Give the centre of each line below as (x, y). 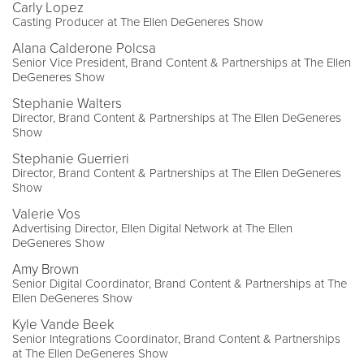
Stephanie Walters (67, 104)
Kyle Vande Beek (63, 325)
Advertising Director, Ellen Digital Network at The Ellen (152, 229)
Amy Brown (45, 270)
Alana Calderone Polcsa (84, 49)
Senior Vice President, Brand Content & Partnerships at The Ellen (182, 63)
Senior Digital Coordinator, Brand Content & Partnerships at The (180, 284)
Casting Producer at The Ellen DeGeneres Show (138, 22)
